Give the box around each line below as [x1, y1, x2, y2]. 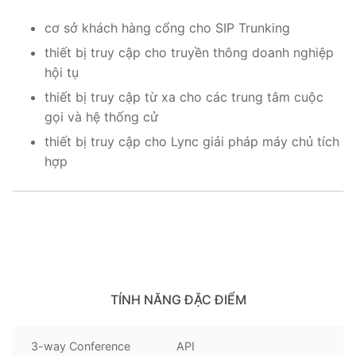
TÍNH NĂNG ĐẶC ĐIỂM [110, 291, 246, 308]
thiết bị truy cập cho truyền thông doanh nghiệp [44, 44, 334, 61]
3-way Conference [31, 339, 131, 353]
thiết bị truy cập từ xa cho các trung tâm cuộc [44, 89, 323, 106]
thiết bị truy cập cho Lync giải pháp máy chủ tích [44, 133, 339, 150]
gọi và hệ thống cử [44, 109, 158, 126]
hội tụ [44, 64, 79, 81]
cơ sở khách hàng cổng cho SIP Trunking [44, 20, 290, 37]
